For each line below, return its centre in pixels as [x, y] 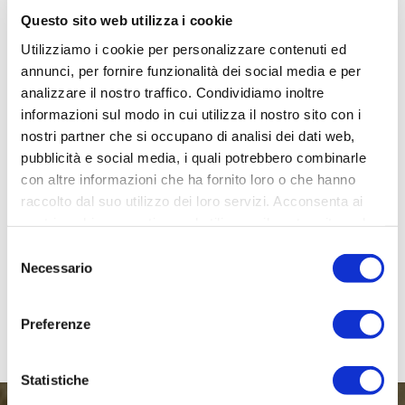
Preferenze [56, 324]
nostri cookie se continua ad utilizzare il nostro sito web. [198, 222]
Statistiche [55, 380]
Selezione [36, 250]
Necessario [57, 268]
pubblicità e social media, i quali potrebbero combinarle [193, 157]
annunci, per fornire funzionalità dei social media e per [191, 71]
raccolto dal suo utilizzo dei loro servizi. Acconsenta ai [192, 201]
